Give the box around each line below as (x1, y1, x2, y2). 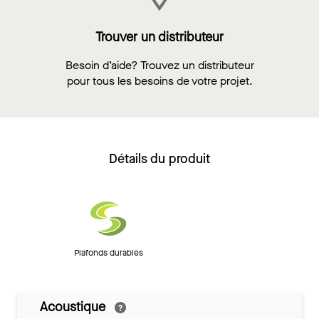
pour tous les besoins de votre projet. (66, 73, 253, 88)
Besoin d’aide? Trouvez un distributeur (65, 57, 254, 73)
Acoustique (40, 298, 109, 315)
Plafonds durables (73, 246, 143, 258)
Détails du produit (109, 150, 210, 167)
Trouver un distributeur (95, 28, 224, 46)
